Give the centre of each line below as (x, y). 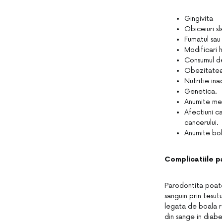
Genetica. (201, 91)
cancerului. (201, 122)
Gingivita (199, 18)
